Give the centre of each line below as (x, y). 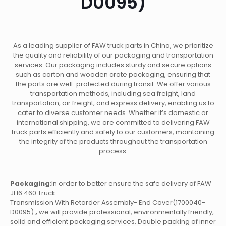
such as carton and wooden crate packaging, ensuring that (113, 74)
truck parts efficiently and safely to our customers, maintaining (113, 132)
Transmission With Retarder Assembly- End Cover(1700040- (108, 202)
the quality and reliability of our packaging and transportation (113, 55)
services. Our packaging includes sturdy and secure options (113, 65)
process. (113, 151)
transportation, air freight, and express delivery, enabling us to (113, 103)
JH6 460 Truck (33, 193)
